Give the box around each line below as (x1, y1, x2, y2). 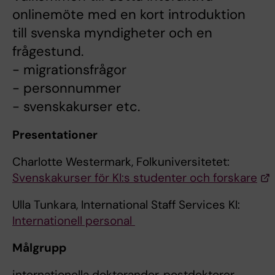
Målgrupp (12, 240, 66, 256)
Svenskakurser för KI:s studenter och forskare (12, 170, 257, 186)
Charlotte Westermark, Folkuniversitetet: (12, 154, 230, 170)
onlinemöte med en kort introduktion (12, 6, 246, 24)
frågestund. (12, 42, 83, 61)
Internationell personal (12, 213, 135, 229)
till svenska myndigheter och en (12, 24, 212, 42)
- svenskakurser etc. (12, 98, 140, 116)
